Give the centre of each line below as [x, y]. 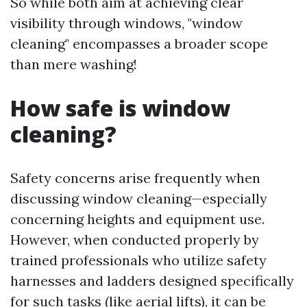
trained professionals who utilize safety [138, 260]
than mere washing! [74, 64]
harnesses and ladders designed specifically [152, 281]
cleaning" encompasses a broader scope [139, 44]
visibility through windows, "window [126, 23]
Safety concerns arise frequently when [135, 178]
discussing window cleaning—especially [139, 198]
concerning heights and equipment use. [137, 219]
